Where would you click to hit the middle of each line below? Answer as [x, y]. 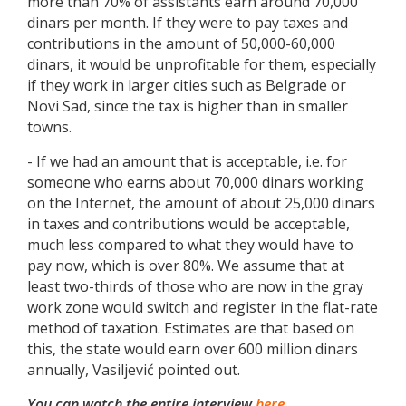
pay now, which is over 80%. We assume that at [186, 266]
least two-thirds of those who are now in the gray [195, 287]
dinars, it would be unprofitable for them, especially [202, 65]
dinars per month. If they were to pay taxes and [188, 23]
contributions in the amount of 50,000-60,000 [181, 44]
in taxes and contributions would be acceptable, [188, 224]
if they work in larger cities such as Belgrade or [187, 86]
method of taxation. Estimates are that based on [191, 329]
